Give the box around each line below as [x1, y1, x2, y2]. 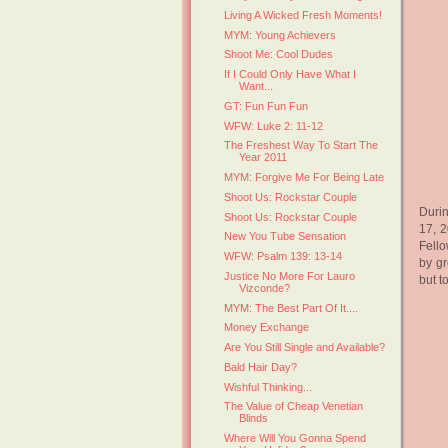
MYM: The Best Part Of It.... [224, 301, 359, 314]
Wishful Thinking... [224, 380, 313, 393]
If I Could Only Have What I [224, 68, 357, 81]
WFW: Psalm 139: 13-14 [224, 250, 343, 263]
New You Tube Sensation [224, 230, 347, 243]
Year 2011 [239, 151, 288, 164]
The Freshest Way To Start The [224, 139, 379, 152]
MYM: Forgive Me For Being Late [224, 171, 385, 184]
